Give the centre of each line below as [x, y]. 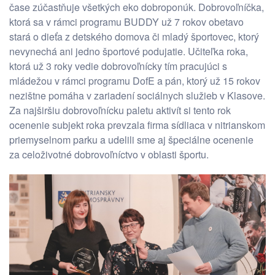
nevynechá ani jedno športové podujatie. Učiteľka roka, [129, 51]
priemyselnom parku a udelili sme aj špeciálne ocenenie [131, 139]
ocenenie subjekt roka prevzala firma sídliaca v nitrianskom [137, 125]
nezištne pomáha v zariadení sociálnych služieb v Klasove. [137, 95]
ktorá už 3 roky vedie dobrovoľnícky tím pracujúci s [118, 66]
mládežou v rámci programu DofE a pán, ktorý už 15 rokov [135, 80]
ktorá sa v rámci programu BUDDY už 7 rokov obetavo [126, 21]
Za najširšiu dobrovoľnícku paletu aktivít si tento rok [120, 110]
